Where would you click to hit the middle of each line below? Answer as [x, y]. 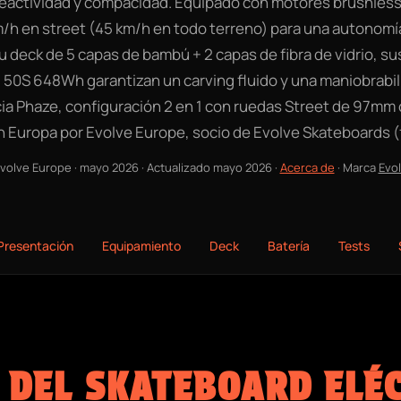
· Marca [356, 167]
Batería [288, 246]
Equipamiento [141, 246]
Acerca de [307, 167]
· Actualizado [175, 167]
